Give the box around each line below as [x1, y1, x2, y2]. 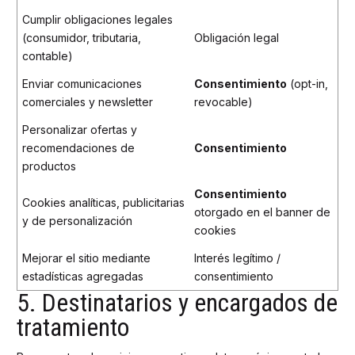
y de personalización [22, 213, 132, 227]
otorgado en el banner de [194, 204, 330, 219]
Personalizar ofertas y [22, 122, 137, 136]
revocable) [194, 94, 253, 109]
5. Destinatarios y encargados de [17, 288, 338, 318]
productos [22, 158, 76, 173]
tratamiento [17, 312, 129, 342]
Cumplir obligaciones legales [22, 12, 173, 26]
